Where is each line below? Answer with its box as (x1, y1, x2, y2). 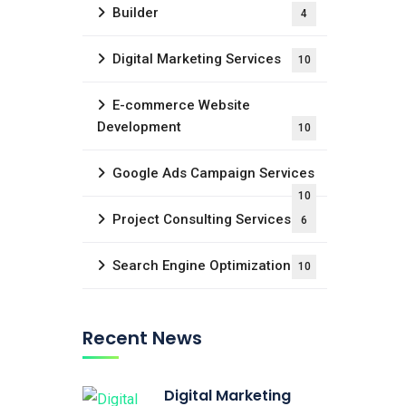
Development (97, 119, 181, 135)
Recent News (82, 325, 202, 351)
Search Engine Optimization (112, 257, 291, 274)
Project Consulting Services (112, 211, 291, 227)
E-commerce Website (112, 97, 250, 113)
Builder (112, 5, 159, 21)
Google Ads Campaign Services (112, 165, 314, 181)
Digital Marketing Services (112, 51, 281, 67)
